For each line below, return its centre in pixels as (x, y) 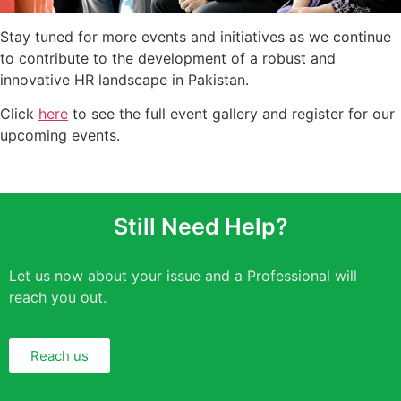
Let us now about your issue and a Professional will (183, 275)
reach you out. (58, 297)
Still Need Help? (200, 226)
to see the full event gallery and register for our (231, 114)
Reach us (60, 356)
